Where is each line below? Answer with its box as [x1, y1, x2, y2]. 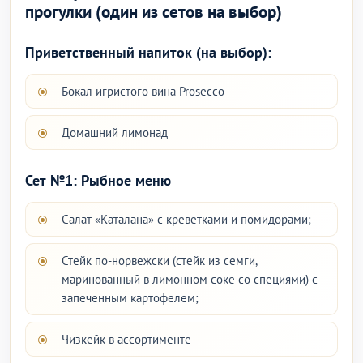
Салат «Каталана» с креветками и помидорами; [62, 211, 311, 227]
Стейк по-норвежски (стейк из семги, [62, 253, 258, 268]
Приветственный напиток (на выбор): [25, 43, 271, 62]
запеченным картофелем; [62, 290, 199, 305]
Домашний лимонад [62, 125, 168, 140]
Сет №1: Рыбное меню [25, 171, 171, 190]
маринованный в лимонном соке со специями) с [62, 271, 318, 287]
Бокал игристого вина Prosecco [62, 83, 224, 99]
